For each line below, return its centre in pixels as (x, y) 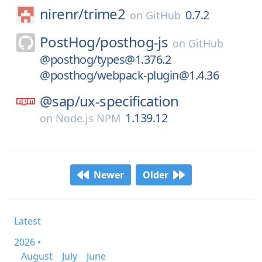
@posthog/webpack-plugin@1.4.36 (129, 75)
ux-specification (129, 101)
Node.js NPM (88, 118)
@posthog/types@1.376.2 (105, 59)
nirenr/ (62, 14)
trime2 (104, 14)
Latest (27, 221)
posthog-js (134, 42)
